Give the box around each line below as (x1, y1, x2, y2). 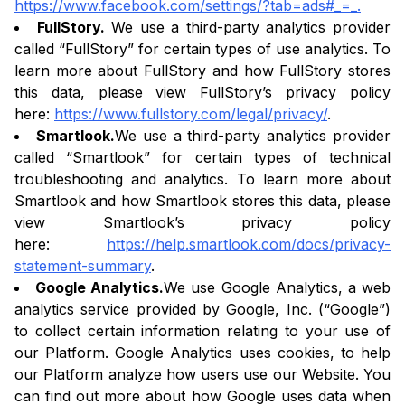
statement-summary (14, 257, 151, 276)
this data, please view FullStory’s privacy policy (14, 83, 391, 102)
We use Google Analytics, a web (164, 278, 391, 297)
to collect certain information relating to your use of (14, 322, 391, 341)
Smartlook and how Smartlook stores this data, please (14, 192, 391, 211)
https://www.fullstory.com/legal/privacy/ (54, 105, 327, 124)
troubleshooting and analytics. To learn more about (14, 170, 391, 189)
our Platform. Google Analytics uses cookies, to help (14, 344, 391, 363)
